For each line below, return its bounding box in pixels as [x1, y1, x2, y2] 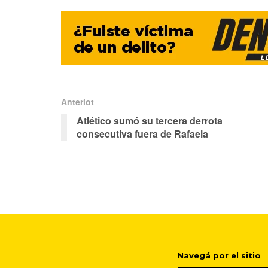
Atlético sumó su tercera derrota [77, 113, 223, 127]
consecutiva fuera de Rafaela [77, 126, 208, 141]
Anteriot [61, 95, 94, 108]
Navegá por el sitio [178, 250, 261, 260]
